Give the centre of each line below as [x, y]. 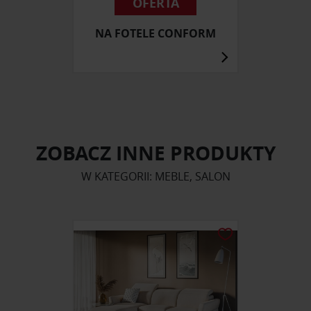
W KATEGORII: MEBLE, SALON [155, 177]
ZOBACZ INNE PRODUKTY [155, 153]
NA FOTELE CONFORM [155, 34]
